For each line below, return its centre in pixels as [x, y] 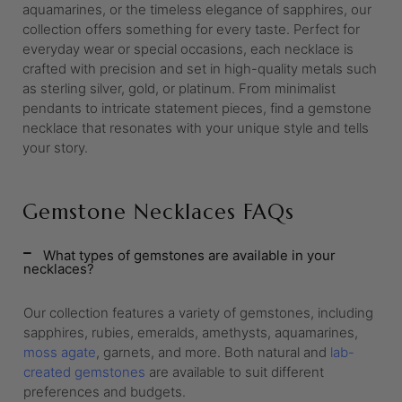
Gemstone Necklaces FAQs [158, 212]
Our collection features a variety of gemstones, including [198, 313]
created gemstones [84, 372]
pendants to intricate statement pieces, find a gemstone [197, 108]
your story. [55, 148]
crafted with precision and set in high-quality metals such [200, 69]
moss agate [60, 352]
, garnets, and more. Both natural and [213, 352]
